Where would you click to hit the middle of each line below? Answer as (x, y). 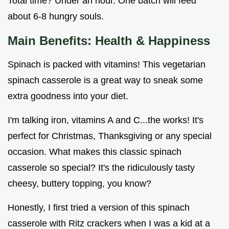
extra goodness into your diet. (68, 96)
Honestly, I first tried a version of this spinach (99, 208)
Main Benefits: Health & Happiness (109, 41)
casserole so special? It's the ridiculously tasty (101, 168)
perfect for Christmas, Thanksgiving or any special (110, 136)
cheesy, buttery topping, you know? (79, 184)
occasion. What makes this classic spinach (95, 152)
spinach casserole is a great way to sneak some (105, 81)
